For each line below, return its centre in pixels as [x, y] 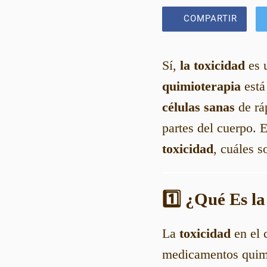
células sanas [198, 107]
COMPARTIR [210, 19]
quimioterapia [201, 86]
